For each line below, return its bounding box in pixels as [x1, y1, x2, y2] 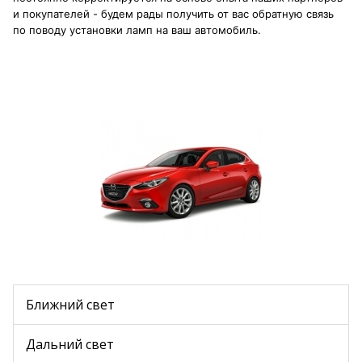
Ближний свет [26, 296, 115, 314]
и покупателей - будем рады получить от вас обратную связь [13, 7, 334, 20]
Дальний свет [26, 335, 114, 353]
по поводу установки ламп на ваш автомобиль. [13, 23, 261, 36]
